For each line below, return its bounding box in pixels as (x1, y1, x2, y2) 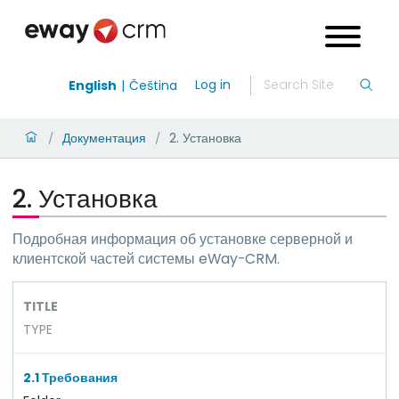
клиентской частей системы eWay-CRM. (12, 248, 280, 269)
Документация (62, 129, 146, 147)
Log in (195, 76, 231, 94)
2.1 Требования (22, 368, 118, 387)
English (69, 76, 117, 94)
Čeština (129, 76, 177, 94)
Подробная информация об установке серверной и (12, 229, 353, 249)
